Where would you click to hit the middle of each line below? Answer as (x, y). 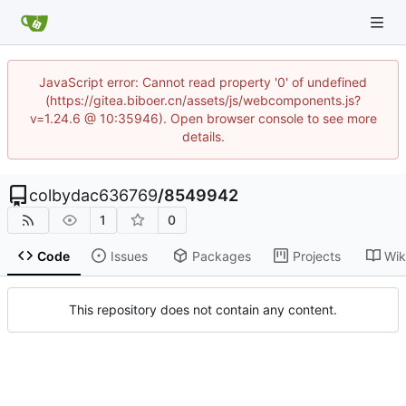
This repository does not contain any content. (203, 310)
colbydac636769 (93, 195)
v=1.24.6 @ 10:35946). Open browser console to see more (203, 118)
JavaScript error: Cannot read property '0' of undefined (203, 82)
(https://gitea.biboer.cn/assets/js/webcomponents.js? (203, 100)
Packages (221, 256)
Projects (316, 256)
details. (203, 136)
